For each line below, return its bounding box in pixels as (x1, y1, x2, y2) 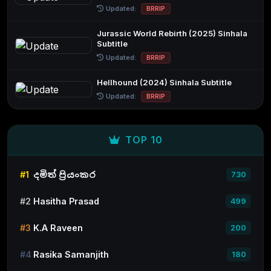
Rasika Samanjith (33, 249, 109, 260)
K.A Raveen (33, 223, 83, 233)
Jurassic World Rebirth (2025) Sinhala (97, 28, 248, 38)
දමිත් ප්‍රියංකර (33, 169, 96, 180)
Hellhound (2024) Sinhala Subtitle (97, 77, 232, 87)
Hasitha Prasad (33, 196, 99, 207)
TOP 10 (125, 133, 163, 146)
